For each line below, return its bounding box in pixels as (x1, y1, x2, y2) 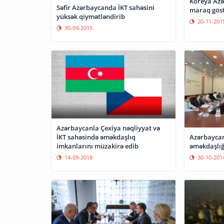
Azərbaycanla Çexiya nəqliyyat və (56, 123, 160, 132)
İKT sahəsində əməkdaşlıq (56, 132, 135, 141)
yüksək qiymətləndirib (56, 11, 125, 21)
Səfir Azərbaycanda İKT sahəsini (56, 2, 118, 12)
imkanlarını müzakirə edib (56, 141, 138, 150)
